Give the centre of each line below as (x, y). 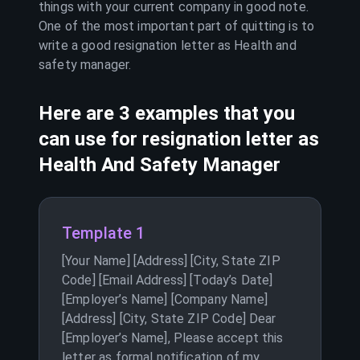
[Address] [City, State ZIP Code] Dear (169, 319)
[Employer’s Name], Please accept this (173, 338)
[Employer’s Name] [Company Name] (165, 299)
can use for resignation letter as (179, 139)
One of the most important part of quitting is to (177, 26)
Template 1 (104, 233)
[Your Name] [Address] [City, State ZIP (171, 261)
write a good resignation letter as (137, 45)
